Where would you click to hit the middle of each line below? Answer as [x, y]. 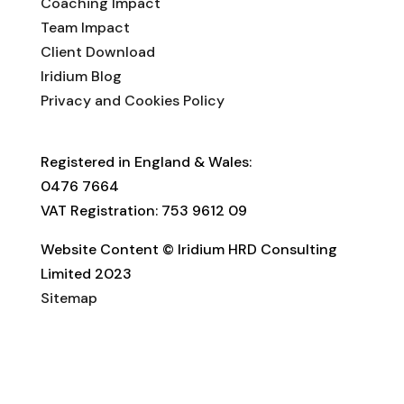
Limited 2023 [86, 273]
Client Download [97, 51]
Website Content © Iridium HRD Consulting [188, 249]
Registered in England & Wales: [146, 161]
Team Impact [85, 27]
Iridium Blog [81, 76]
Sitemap [69, 298]
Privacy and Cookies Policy [132, 100]
